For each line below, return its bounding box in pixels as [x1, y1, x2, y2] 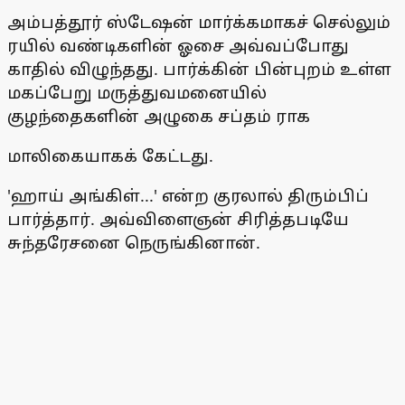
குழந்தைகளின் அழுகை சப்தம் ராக [7, 105, 310, 127]
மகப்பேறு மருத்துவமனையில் [7, 81, 267, 104]
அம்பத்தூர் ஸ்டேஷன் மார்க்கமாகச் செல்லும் [7, 11, 391, 33]
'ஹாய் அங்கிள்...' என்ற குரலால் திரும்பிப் [7, 184, 369, 207]
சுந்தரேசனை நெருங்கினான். [7, 231, 260, 254]
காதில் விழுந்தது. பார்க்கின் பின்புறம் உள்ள [7, 58, 391, 80]
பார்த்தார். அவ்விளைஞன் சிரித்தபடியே [7, 208, 349, 231]
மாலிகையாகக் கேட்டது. [7, 145, 213, 167]
